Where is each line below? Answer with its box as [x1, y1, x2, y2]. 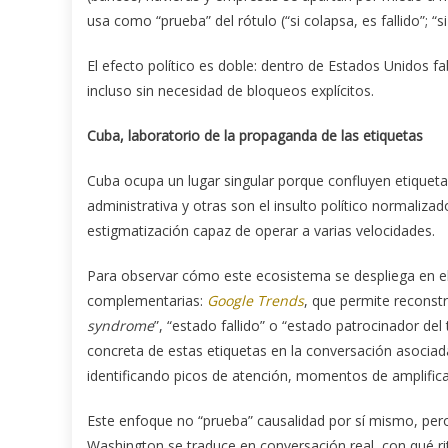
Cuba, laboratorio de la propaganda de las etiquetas [87, 125, 423, 145]
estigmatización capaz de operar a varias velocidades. [87, 220, 435, 240]
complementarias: [87, 290, 207, 310]
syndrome [87, 315, 154, 335]
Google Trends [207, 290, 304, 310]
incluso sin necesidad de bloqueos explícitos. [87, 80, 374, 100]
